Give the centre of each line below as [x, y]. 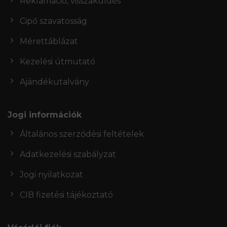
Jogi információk [45, 115]
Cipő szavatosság [53, 21]
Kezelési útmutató [58, 62]
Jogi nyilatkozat [51, 175]
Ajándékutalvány [54, 82]
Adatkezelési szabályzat [68, 155]
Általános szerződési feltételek [82, 134]
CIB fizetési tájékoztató [66, 195]
